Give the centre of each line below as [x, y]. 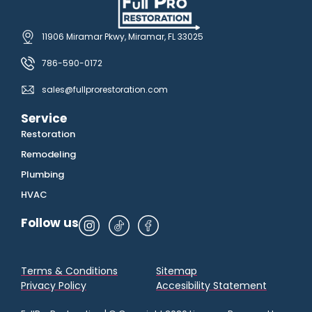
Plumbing [42, 174]
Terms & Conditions [69, 271]
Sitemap [177, 271]
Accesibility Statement [211, 285]
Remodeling [48, 154]
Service [44, 118]
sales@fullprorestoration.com [105, 89]
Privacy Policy [54, 285]
